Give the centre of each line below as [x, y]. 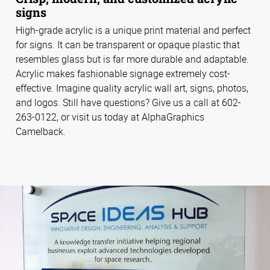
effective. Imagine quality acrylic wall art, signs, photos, [132, 88]
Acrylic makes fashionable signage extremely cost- [123, 74]
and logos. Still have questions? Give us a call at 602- [128, 103]
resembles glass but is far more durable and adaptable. [132, 59]
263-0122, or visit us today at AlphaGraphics [110, 117]
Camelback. [41, 132]
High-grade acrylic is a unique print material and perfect [133, 30]
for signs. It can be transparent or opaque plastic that [128, 45]
